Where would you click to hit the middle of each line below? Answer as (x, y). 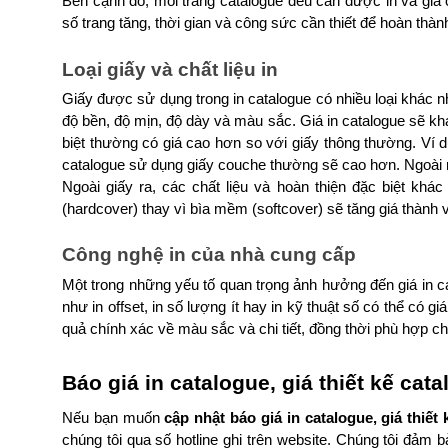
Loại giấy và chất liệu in (170, 69)
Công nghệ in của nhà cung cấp (209, 255)
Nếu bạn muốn (113, 417)
